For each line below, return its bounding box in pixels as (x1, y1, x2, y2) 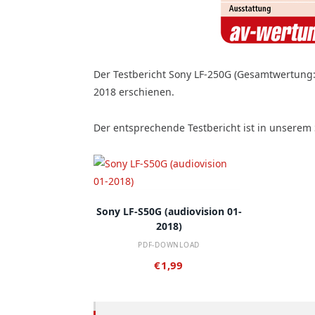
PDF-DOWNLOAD (138, 239, 200, 250)
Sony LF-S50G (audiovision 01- (96, 204, 242, 218)
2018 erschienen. (94, 84, 174, 98)
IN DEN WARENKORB (129, 196, 224, 207)
